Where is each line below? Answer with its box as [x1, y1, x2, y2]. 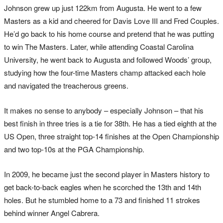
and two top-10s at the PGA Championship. [4, 144, 144, 155]
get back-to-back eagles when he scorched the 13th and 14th [4, 182, 201, 193]
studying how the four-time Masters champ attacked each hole [4, 67, 206, 78]
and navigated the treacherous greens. [4, 80, 128, 91]
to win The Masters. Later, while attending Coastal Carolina [4, 41, 194, 52]
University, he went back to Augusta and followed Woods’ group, [4, 54, 212, 65]
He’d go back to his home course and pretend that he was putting [4, 28, 214, 39]
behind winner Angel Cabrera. [4, 208, 100, 219]
